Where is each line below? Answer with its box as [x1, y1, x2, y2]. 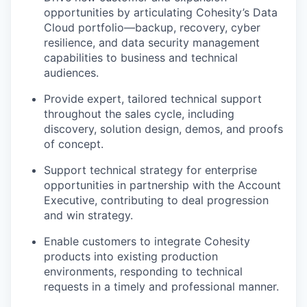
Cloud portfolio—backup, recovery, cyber [44, 21, 260, 35]
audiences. [44, 66, 99, 80]
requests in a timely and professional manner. [44, 280, 279, 294]
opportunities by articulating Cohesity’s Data [44, 5, 278, 20]
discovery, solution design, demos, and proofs [44, 122, 283, 136]
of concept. [44, 137, 103, 151]
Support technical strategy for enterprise [44, 163, 257, 177]
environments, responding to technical [44, 265, 243, 279]
